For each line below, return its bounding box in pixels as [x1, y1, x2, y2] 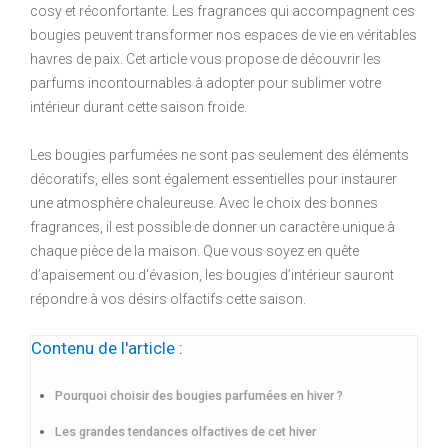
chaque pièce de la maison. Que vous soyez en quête [30, 243, 359, 259]
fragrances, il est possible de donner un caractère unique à [30, 219, 395, 235]
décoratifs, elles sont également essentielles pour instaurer [30, 171, 397, 187]
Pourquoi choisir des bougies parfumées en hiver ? [55, 388, 343, 403]
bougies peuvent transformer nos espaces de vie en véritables [30, 27, 417, 43]
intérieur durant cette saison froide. [30, 99, 247, 115]
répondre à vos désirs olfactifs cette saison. [30, 291, 306, 307]
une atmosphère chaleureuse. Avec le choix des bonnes [30, 195, 378, 211]
